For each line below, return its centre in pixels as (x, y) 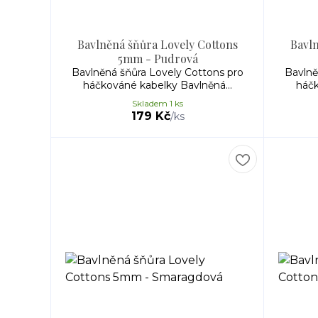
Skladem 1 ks (158, 103)
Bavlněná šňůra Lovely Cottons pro (158, 72)
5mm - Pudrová (158, 59)
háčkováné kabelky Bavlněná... (158, 85)
